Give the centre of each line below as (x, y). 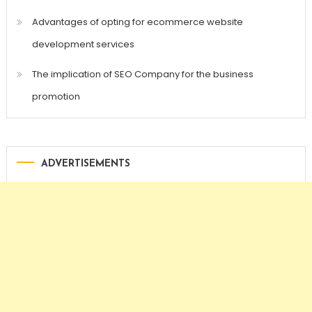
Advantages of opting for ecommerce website (137, 22)
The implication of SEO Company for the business (142, 75)
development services (83, 45)
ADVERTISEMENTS (85, 164)
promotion (56, 97)
